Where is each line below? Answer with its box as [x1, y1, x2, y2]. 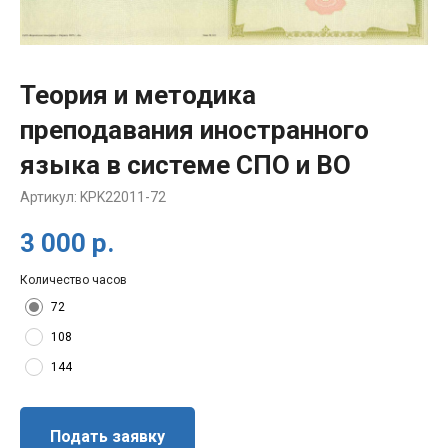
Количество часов [20, 273, 127, 287]
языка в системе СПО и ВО [20, 150, 351, 180]
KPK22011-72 [80, 189, 166, 205]
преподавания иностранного [20, 115, 369, 145]
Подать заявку [50, 426, 165, 446]
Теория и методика [20, 80, 256, 110]
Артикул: [20, 189, 80, 205]
